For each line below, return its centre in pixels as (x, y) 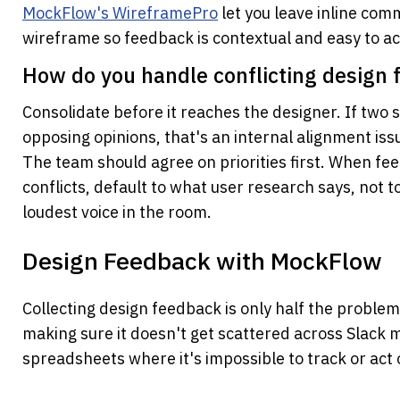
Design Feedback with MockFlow (202, 261)
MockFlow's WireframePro (120, 13)
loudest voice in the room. (117, 212)
